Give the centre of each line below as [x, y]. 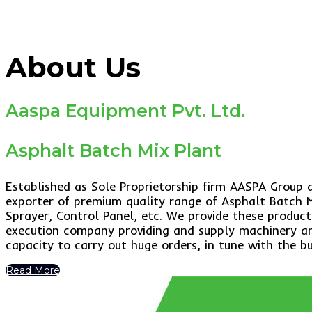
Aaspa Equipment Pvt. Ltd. [125, 110]
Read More [33, 270]
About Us [73, 67]
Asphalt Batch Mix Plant [114, 150]
